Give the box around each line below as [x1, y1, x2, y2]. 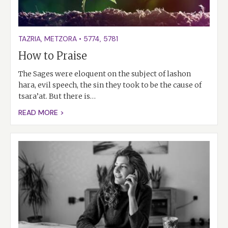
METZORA [44, 34, 77, 44]
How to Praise [18, 49, 87, 63]
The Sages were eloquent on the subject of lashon [18, 69, 191, 79]
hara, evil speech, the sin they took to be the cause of [18, 80, 202, 90]
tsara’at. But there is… [18, 92, 96, 101]
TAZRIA [18, 34, 41, 44]
